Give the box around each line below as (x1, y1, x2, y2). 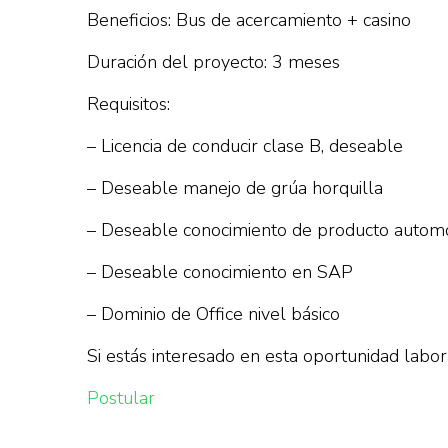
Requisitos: (87, 92, 170, 116)
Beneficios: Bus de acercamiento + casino (87, 8, 411, 32)
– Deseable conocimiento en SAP (87, 260, 353, 284)
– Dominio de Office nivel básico (87, 302, 340, 326)
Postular (87, 386, 155, 410)
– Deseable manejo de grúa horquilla (87, 176, 383, 200)
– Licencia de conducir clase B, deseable (87, 134, 403, 158)
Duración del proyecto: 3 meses (87, 50, 340, 74)
